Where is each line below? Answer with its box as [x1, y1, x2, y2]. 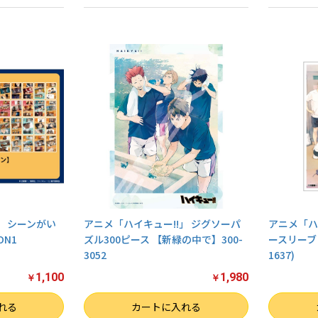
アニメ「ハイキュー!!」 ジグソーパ [84, 216, 241, 231]
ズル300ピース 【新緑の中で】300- [84, 231, 243, 246]
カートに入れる [131, 299, 202, 314]
